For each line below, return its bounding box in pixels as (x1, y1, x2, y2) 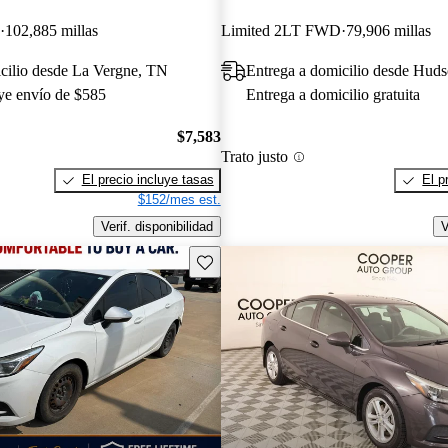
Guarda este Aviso (195, 252, 304, 268)
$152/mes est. (137, 192, 221, 208)
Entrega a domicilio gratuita (245, 85, 420, 103)
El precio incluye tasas (81, 172, 214, 188)
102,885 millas (5, 21, 98, 39)
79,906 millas (345, 21, 431, 39)
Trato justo (220, 148, 288, 166)
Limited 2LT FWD (220, 21, 341, 39)
